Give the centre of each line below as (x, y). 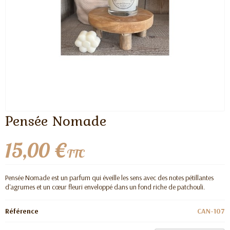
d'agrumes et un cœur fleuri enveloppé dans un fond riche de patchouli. (106, 187)
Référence (22, 211)
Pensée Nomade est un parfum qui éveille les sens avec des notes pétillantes (109, 177)
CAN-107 (211, 211)
